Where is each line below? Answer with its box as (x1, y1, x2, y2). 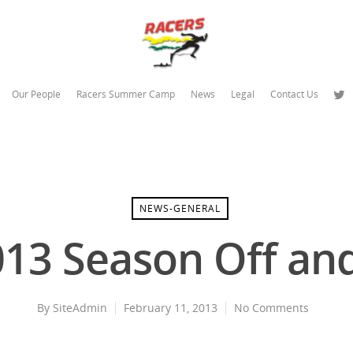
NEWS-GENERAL (139, 202, 221, 216)
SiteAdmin (52, 300, 107, 316)
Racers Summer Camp (76, 87, 175, 101)
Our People (11, 87, 61, 101)
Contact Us (269, 87, 318, 101)
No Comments (233, 300, 309, 316)
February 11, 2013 (123, 300, 217, 316)
